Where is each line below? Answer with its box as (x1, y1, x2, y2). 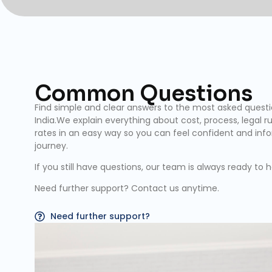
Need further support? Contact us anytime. (35, 182, 219, 195)
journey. (35, 139, 68, 152)
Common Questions (35, 80, 253, 107)
